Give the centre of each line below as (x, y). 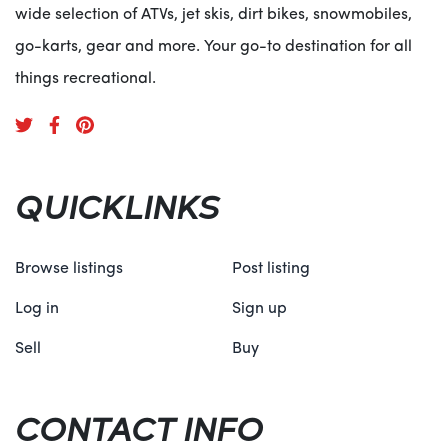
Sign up (259, 309)
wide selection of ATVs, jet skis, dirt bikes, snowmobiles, (213, 15)
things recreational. (85, 79)
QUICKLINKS (117, 205)
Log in (37, 309)
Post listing (271, 269)
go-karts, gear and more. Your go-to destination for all (213, 47)
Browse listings (69, 269)
